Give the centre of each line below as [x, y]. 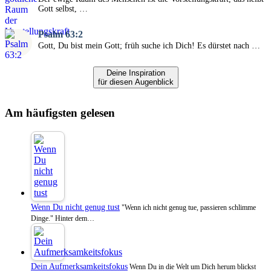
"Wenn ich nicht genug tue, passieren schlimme [188, 207]
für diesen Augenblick [135, 82]
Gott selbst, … [63, 9]
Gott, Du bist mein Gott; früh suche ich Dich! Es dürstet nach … [149, 46]
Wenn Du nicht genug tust [75, 207]
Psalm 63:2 [60, 34]
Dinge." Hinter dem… [63, 218]
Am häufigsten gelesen [60, 113]
